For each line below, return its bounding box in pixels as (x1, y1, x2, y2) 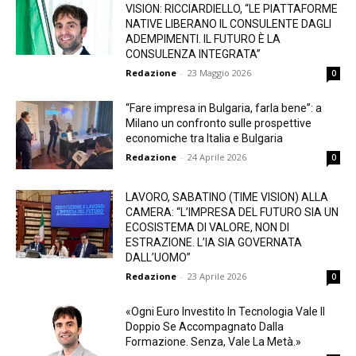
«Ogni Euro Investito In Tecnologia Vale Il (126, 305, 326, 319)
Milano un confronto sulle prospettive (126, 117, 312, 130)
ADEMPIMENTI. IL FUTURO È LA (126, 33, 281, 46)
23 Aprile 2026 (188, 270, 247, 283)
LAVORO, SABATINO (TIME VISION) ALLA (126, 191, 329, 204)
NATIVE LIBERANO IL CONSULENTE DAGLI (126, 17, 332, 31)
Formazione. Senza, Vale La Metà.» (126, 335, 302, 349)
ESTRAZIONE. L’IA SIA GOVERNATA (126, 236, 303, 250)
